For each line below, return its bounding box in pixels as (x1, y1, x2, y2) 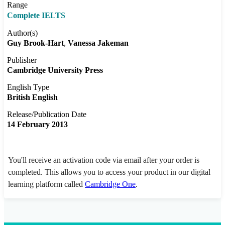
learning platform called (8, 180, 85, 189)
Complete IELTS (7, 11, 65, 20)
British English (7, 93, 58, 102)
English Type (7, 83, 49, 92)
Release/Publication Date (7, 110, 86, 119)
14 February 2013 (7, 120, 68, 129)
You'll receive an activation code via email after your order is (8, 156, 199, 165)
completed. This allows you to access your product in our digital (8, 168, 210, 177)
